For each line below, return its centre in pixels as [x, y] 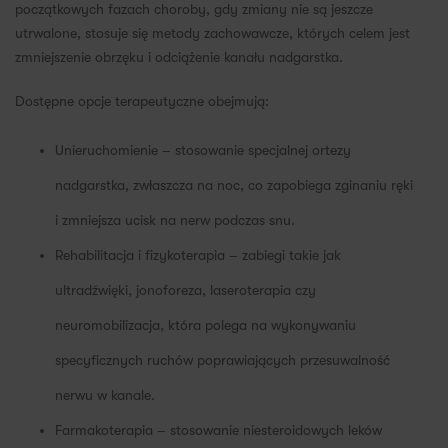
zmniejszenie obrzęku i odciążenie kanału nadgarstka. [179, 57]
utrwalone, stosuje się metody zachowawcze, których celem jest [212, 33]
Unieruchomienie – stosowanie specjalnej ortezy [203, 150]
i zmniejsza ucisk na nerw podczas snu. [175, 220]
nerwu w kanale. [105, 395]
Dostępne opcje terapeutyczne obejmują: [142, 101]
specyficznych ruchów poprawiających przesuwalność [222, 360]
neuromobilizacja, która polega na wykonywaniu [205, 325]
